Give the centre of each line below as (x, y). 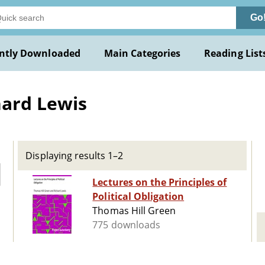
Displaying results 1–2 (75, 156)
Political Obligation (138, 197)
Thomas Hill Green (134, 211)
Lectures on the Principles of (160, 182)
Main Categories (142, 53)
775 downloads (126, 225)
